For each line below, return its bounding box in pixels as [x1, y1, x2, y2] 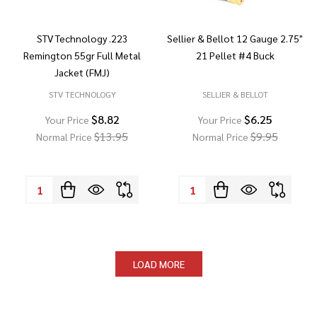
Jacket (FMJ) [54, 66, 110, 79]
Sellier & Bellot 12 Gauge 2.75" [167, 32, 303, 45]
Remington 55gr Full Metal [23, 49, 141, 62]
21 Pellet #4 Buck [195, 49, 275, 62]
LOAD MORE [132, 258, 185, 270]
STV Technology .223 [36, 32, 128, 45]
